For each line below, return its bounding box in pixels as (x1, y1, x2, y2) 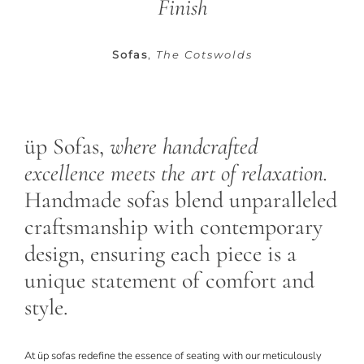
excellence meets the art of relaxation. (24, 158, 328, 187)
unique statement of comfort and (24, 266, 314, 294)
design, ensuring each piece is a (24, 239, 297, 267)
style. (24, 292, 68, 321)
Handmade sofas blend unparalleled (24, 185, 337, 214)
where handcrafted (109, 132, 258, 160)
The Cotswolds (155, 47, 253, 61)
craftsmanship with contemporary (24, 212, 323, 240)
